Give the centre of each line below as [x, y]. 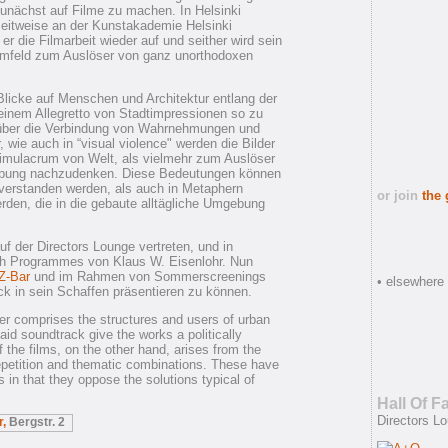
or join [399, 195]
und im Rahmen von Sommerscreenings [148, 276]
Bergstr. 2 [35, 422]
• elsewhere [410, 281]
